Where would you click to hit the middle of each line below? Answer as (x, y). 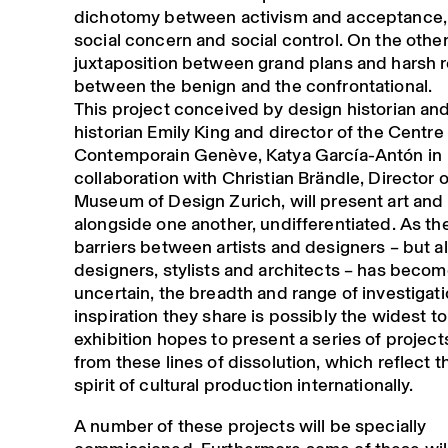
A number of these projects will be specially (250, 425)
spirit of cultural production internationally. (243, 384)
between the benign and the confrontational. (253, 85)
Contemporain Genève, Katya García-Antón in (258, 154)
